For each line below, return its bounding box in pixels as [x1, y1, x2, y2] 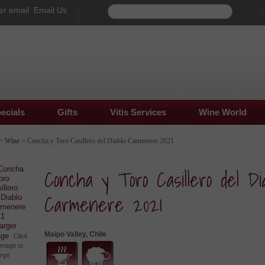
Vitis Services [109, 107, 166, 117]
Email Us [34, 5, 67, 15]
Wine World [198, 107, 247, 117]
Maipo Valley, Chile [44, 230, 106, 238]
